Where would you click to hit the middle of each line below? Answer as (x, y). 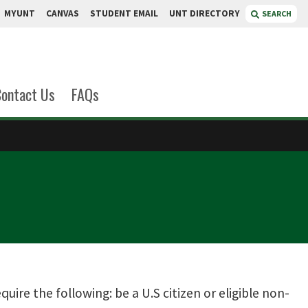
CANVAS (63, 13)
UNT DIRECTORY (205, 13)
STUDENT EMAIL (124, 13)
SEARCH (277, 13)
